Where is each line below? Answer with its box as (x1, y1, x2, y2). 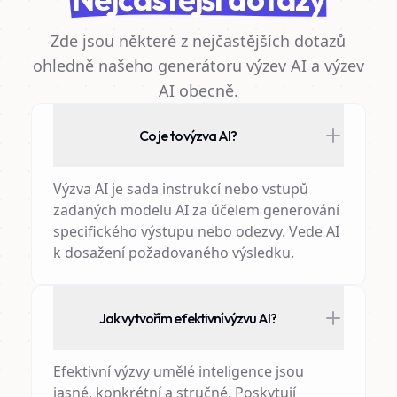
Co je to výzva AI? (139, 127, 237, 144)
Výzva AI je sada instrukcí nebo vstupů (52, 179, 308, 198)
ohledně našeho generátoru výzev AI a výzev (32, 55, 364, 76)
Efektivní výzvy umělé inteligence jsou (52, 362, 304, 381)
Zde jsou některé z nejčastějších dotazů (51, 30, 346, 51)
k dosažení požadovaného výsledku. (52, 243, 294, 262)
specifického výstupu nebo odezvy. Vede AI (52, 222, 339, 241)
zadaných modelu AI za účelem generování (52, 200, 339, 220)
